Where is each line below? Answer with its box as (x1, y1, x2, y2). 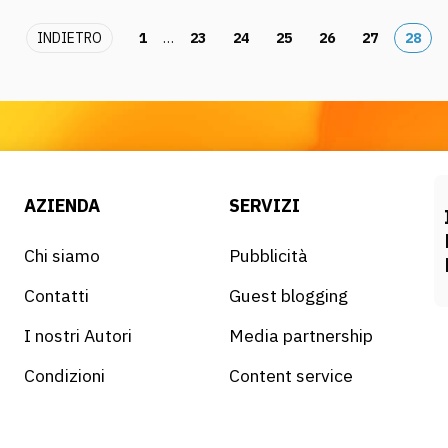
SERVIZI (228, 194, 300, 217)
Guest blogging (228, 284, 348, 307)
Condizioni (23, 364, 105, 387)
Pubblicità (228, 244, 308, 267)
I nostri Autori (23, 324, 132, 347)
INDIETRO (36, 29, 102, 47)
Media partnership (228, 324, 373, 347)
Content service (228, 364, 353, 387)
